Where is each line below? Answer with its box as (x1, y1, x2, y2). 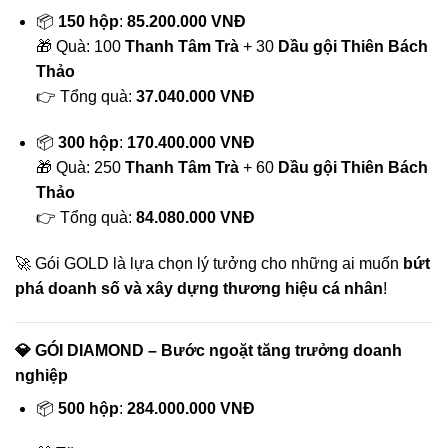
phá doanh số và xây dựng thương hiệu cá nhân (15, 279, 383, 297)
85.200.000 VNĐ (126, 13, 246, 31)
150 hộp (57, 13, 119, 31)
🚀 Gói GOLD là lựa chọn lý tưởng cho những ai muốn (15, 254, 403, 272)
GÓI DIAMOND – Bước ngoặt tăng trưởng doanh (35, 341, 402, 359)
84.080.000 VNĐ (135, 208, 255, 226)
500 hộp (57, 399, 119, 417)
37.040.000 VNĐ (135, 88, 255, 106)
